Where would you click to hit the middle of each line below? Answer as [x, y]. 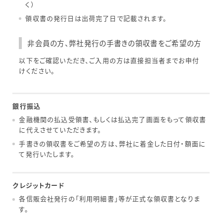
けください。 [37, 71]
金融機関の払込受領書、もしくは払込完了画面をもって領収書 [113, 119]
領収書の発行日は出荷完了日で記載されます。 [96, 18]
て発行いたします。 [47, 154]
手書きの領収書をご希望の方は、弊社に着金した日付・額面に [112, 143]
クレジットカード [38, 185]
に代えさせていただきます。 [60, 130]
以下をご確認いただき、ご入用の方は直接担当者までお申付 [109, 60]
